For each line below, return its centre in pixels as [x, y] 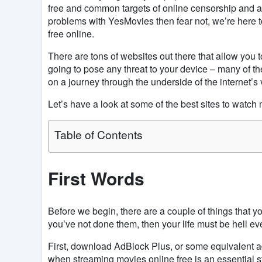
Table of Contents [99, 134]
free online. [72, 33]
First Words [96, 178]
